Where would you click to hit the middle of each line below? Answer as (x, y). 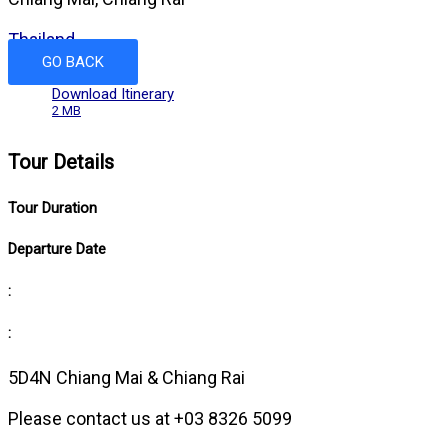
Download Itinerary (113, 94)
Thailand (41, 39)
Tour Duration (52, 207)
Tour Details (61, 161)
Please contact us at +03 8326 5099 (150, 419)
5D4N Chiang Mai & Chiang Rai (126, 378)
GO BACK (73, 62)
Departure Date (57, 249)
